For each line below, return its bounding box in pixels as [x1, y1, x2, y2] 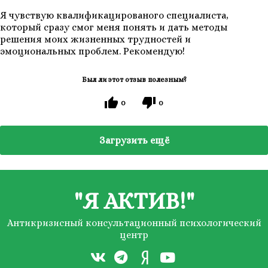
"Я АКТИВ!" [74, 188, 194, 215]
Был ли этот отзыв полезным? [81, 75, 187, 84]
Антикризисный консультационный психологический [7, 217, 261, 229]
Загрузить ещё [99, 135, 169, 147]
